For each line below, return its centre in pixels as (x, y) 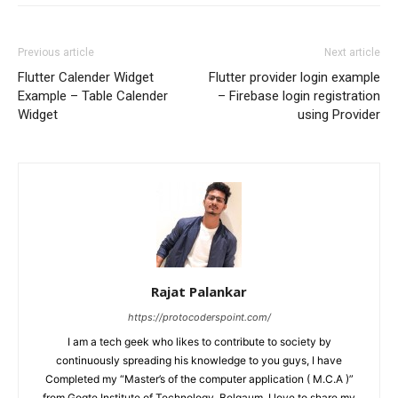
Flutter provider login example (295, 78)
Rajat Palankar (199, 292)
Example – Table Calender (93, 96)
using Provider (339, 115)
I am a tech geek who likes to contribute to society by (199, 342)
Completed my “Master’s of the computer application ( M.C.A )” (199, 379)
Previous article (56, 53)
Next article (352, 53)
